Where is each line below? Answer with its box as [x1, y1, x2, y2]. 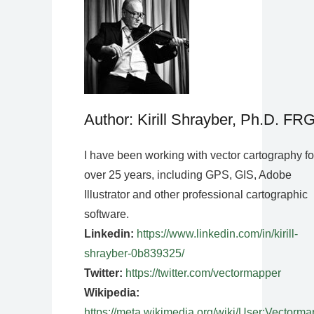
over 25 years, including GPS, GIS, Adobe [84, 168, 292, 181]
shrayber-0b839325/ [84, 247, 184, 259]
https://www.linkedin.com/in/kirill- [137, 227, 298, 240]
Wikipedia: [84, 286, 139, 299]
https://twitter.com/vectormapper [125, 266, 281, 279]
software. [84, 207, 129, 220]
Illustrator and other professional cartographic [84, 188, 308, 200]
